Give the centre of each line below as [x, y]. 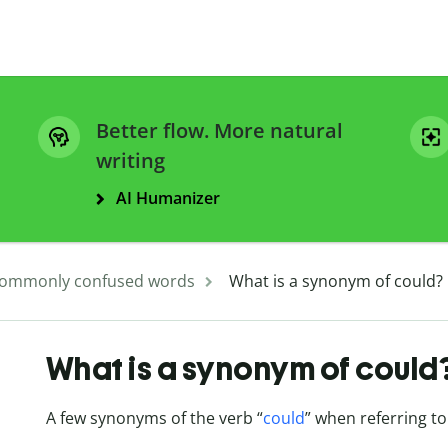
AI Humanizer [168, 198]
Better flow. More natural [219, 131]
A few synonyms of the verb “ [154, 418]
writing [130, 161]
